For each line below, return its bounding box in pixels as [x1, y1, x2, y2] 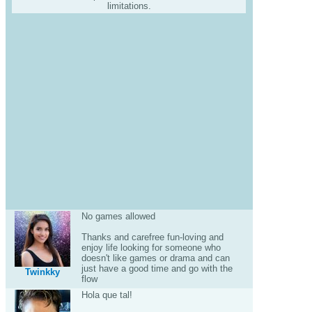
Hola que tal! [81, 290, 132, 300]
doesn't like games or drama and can [81, 253, 230, 263]
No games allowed [81, 211, 155, 221]
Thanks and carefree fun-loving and [81, 232, 224, 242]
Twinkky [25, 267, 60, 277]
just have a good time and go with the [81, 263, 233, 274]
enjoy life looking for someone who [81, 242, 221, 253]
